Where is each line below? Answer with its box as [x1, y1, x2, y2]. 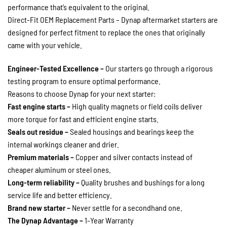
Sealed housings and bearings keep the [68, 126, 194, 136]
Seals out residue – [8, 126, 68, 136]
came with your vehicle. [8, 40, 82, 50]
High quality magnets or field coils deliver [70, 101, 202, 111]
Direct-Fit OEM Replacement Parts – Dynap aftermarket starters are [8, 14, 218, 24]
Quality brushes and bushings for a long [80, 177, 205, 187]
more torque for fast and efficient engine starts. [8, 113, 159, 124]
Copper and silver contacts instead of [74, 152, 193, 162]
